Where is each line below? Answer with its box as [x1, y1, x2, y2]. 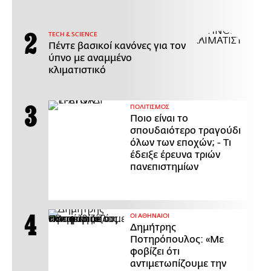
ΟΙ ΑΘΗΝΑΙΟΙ [130, 212, 169, 220]
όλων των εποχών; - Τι [130, 137, 231, 149]
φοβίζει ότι [130, 246, 180, 258]
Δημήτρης [130, 222, 176, 233]
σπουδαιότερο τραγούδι [130, 125, 241, 137]
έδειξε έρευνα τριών [130, 149, 220, 161]
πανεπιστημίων [130, 162, 198, 173]
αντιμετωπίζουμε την [130, 258, 226, 270]
